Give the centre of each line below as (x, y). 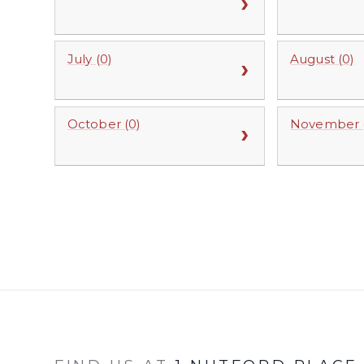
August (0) (322, 58)
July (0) (90, 58)
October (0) (104, 124)
